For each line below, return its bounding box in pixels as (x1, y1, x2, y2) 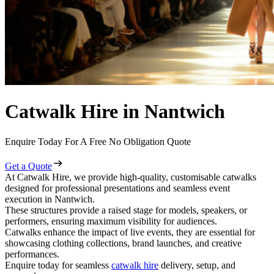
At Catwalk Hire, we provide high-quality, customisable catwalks (5, 171, 256, 182)
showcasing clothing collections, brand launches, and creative (5, 237, 242, 248)
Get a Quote (5, 160, 52, 171)
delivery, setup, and (158, 259, 235, 270)
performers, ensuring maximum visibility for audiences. (5, 215, 220, 226)
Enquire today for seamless (5, 259, 111, 270)
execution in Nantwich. (5, 193, 95, 204)
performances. (5, 248, 62, 259)
